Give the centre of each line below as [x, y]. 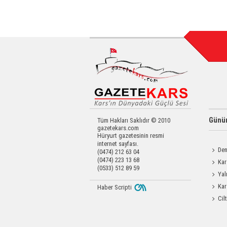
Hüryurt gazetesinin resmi [131, 136]
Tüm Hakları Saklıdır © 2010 [134, 120]
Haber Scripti [115, 187]
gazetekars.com [118, 128]
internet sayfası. [118, 144]
